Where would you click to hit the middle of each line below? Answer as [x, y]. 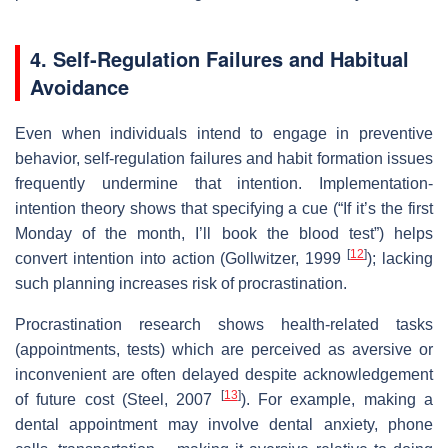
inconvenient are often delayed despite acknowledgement [224, 374]
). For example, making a [337, 399]
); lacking [400, 258]
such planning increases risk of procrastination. [181, 283]
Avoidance [79, 86]
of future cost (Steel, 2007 [118, 399]
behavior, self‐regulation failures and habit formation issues [224, 158]
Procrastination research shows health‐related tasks [224, 324]
